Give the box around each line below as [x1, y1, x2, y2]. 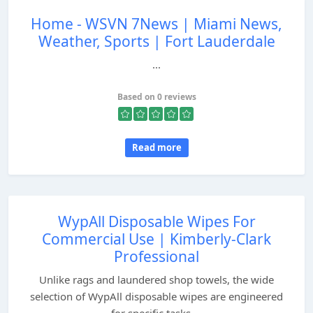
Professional [114, 247, 199, 266]
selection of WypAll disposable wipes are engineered [30, 289, 283, 303]
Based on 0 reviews [117, 91, 196, 103]
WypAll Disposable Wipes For [57, 212, 256, 231]
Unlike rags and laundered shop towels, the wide [39, 272, 274, 286]
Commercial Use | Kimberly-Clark [42, 229, 271, 249]
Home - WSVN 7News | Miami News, [31, 14, 282, 34]
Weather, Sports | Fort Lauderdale [38, 31, 275, 51]
